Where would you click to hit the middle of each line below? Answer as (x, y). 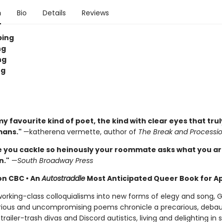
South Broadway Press (55, 161)
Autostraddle (63, 178)
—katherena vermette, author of (81, 132)
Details (54, 13)
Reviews (95, 13)
